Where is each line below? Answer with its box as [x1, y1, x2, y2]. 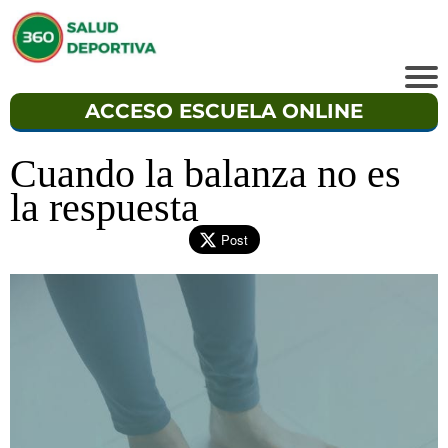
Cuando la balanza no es [10, 151, 401, 197]
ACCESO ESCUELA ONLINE [85, 99, 363, 124]
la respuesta [10, 185, 199, 231]
